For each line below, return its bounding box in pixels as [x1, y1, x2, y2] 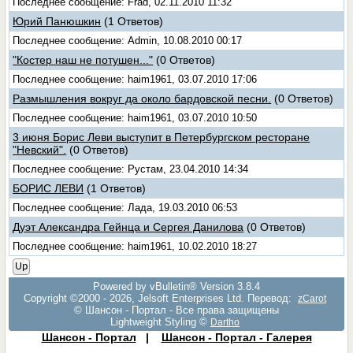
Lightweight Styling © [110, 316, 207, 328]
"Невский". [13, 143, 67, 156]
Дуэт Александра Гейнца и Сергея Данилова [13, 221, 244, 233]
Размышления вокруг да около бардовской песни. [13, 92, 272, 105]
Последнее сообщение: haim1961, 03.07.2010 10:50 [13, 112, 258, 124]
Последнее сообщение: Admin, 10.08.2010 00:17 [13, 35, 243, 46]
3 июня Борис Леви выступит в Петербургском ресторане [13, 131, 310, 143]
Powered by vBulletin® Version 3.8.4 [93, 281, 260, 292]
